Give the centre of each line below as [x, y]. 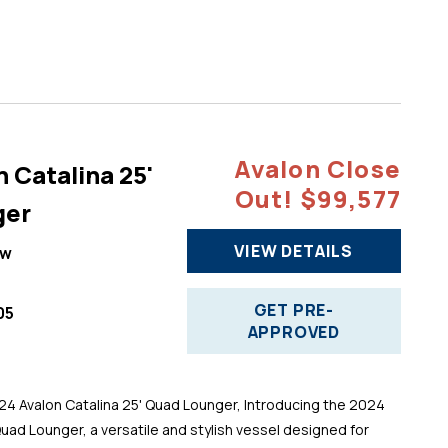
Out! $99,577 [317, 198]
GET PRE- [293, 309]
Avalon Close [317, 168]
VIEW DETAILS [294, 250]
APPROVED [293, 331]
